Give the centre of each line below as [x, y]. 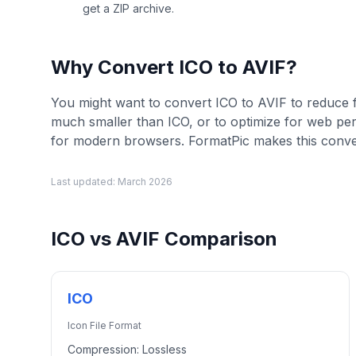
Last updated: [84, 182]
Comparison [219, 239]
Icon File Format [104, 325]
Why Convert [115, 67]
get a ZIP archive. [128, 8]
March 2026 [145, 182]
